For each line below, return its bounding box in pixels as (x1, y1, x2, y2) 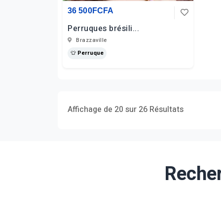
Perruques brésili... (68, 23, 139, 35)
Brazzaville (74, 36, 107, 44)
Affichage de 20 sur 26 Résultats (68, 104, 184, 115)
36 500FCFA (68, 6, 113, 15)
